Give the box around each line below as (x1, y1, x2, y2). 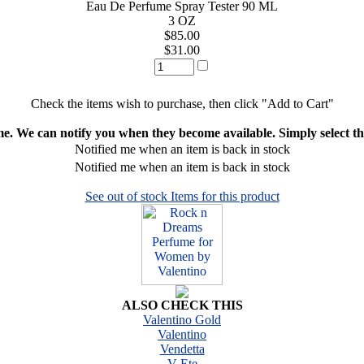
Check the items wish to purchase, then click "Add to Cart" (30, 96, 334, 110)
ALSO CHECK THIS (121, 297, 243, 312)
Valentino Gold (143, 312, 221, 327)
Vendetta (159, 341, 205, 356)
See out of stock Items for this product (84, 188, 279, 203)
